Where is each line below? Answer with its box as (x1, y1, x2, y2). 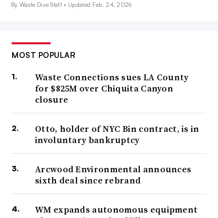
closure (35, 93, 69, 106)
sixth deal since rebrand (35, 174, 141, 187)
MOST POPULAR (12, 50, 75, 60)
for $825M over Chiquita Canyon (35, 82, 174, 95)
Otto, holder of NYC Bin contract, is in (35, 123, 200, 135)
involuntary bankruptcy (35, 134, 140, 146)
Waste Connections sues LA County (35, 71, 189, 84)
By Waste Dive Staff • (11, 1, 69, 9)
